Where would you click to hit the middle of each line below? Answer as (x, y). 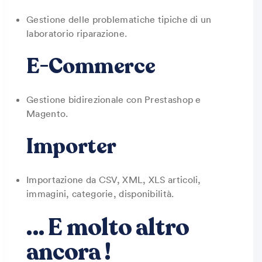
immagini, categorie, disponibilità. (100, 194)
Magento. (47, 113)
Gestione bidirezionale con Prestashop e (114, 99)
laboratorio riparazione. (77, 33)
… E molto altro (108, 227)
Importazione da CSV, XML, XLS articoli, (114, 180)
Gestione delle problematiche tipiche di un (119, 19)
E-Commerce (91, 66)
